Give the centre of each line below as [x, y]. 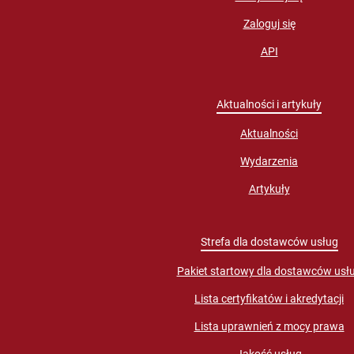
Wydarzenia [269, 162]
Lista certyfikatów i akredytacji [269, 299]
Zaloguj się [269, 24]
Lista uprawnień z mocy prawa [269, 327]
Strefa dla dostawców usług [269, 242]
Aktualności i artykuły [269, 105]
